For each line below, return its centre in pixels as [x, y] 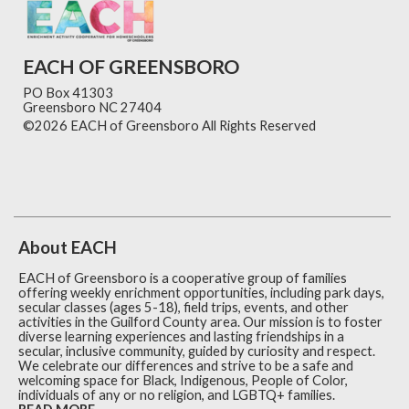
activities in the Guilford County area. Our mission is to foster [200, 321]
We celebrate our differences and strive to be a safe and [186, 365]
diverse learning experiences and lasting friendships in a [181, 336]
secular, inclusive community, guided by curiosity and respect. [197, 351]
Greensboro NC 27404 [92, 107]
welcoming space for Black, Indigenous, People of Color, [183, 380]
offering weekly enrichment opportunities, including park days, [201, 292]
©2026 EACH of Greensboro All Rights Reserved [171, 125]
